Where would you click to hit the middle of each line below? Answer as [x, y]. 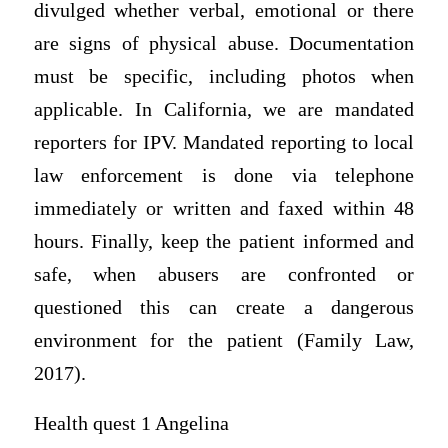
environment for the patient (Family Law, [224, 341]
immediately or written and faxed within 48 [224, 209]
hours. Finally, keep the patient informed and [224, 242]
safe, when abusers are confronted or [224, 275]
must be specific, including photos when [224, 77]
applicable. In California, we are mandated [224, 110]
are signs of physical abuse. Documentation [224, 44]
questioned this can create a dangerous [224, 308]
